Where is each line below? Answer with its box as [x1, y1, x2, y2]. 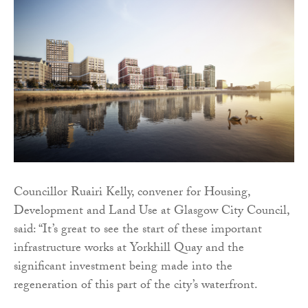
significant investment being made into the [14, 257, 232, 279]
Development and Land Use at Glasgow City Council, [14, 201, 289, 223]
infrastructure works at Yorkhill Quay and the [14, 239, 244, 261]
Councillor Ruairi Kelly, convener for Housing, [14, 183, 250, 205]
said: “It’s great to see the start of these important [14, 220, 262, 242]
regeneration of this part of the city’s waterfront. [14, 276, 258, 298]
